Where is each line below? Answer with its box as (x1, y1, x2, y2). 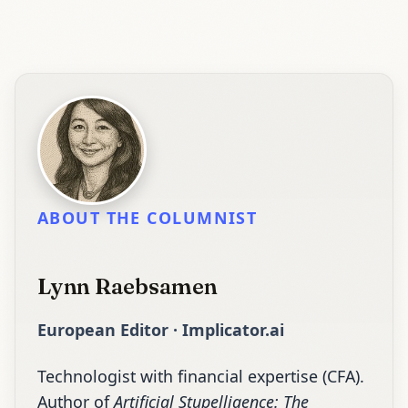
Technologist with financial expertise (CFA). (37, 364, 364, 387)
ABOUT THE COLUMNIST (37, 207, 258, 229)
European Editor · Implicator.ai (37, 319, 284, 342)
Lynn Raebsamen (37, 273, 218, 300)
